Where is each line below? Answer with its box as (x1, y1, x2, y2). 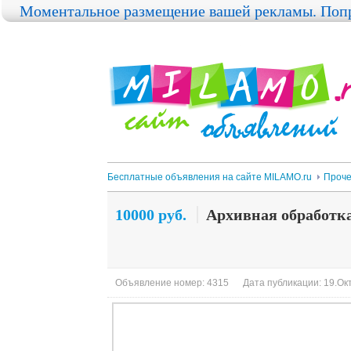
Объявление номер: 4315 (115, 277, 229, 288)
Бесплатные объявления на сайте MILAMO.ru (107, 172, 312, 183)
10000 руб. (115, 206, 186, 223)
